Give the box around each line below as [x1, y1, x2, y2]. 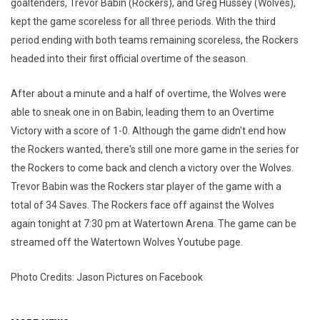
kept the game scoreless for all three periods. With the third [11, 16, 276, 27]
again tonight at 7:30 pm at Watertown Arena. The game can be [11, 218, 296, 229]
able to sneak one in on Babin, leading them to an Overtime [11, 106, 274, 118]
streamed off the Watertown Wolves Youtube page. [11, 236, 245, 248]
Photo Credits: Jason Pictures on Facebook [11, 271, 203, 283]
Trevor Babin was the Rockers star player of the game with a [11, 181, 281, 192]
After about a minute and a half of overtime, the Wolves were [11, 88, 286, 99]
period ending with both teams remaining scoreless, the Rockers [11, 34, 299, 46]
